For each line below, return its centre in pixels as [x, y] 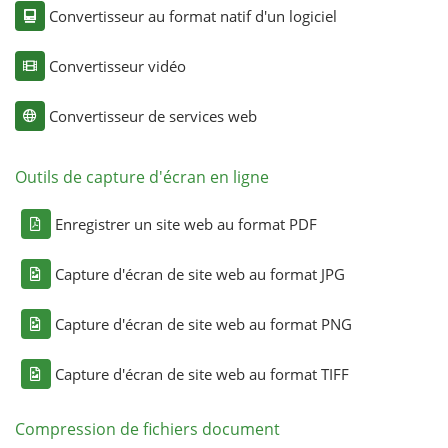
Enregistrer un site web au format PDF [185, 223]
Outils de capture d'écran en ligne [141, 176]
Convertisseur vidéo [117, 65]
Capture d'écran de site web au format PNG [203, 323]
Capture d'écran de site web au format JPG [199, 273]
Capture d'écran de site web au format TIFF [201, 373]
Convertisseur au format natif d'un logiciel [192, 15]
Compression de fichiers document [147, 428]
